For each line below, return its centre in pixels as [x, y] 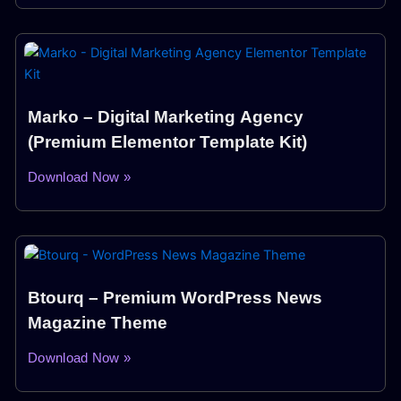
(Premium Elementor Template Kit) [167, 142]
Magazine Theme [98, 323]
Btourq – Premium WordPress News [175, 298]
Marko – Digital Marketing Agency [166, 117]
